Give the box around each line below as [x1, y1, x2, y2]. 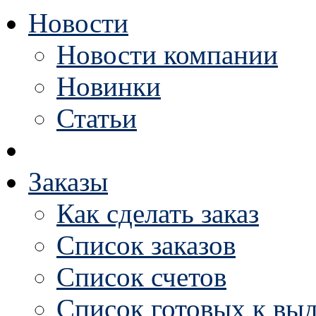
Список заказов [56, 230, 236, 260]
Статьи [56, 103, 137, 133]
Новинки [56, 71, 161, 102]
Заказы [28, 166, 108, 197]
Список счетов [56, 262, 226, 292]
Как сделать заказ [56, 198, 259, 229]
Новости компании [56, 39, 278, 70]
